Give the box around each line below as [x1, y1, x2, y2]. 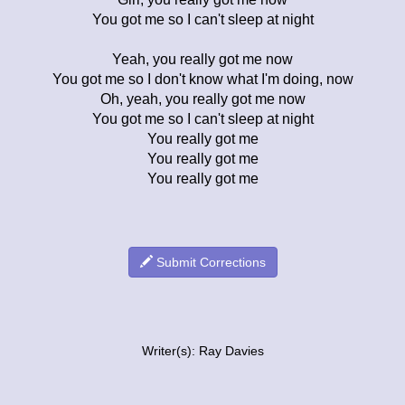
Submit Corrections [152, 254, 266, 269]
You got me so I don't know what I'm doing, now [52, 71, 353, 87]
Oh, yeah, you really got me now [99, 90, 306, 107]
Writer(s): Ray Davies [141, 344, 264, 358]
